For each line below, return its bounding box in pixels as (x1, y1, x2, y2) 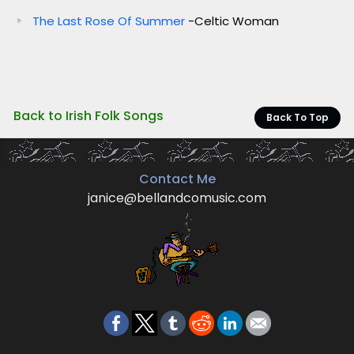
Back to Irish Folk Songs (13, 106, 164, 125)
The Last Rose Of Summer (32, 12, 188, 29)
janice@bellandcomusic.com (88, 188, 266, 207)
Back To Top (266, 110, 330, 124)
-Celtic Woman (187, 12, 279, 29)
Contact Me (138, 169, 216, 188)
